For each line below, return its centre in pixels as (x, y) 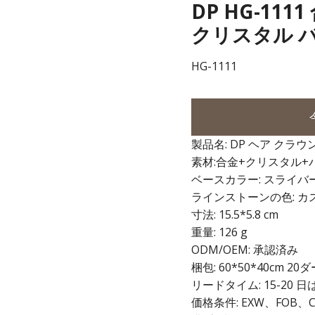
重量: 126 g (219, 232)
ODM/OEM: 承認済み (245, 250)
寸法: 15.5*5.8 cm (235, 214)
